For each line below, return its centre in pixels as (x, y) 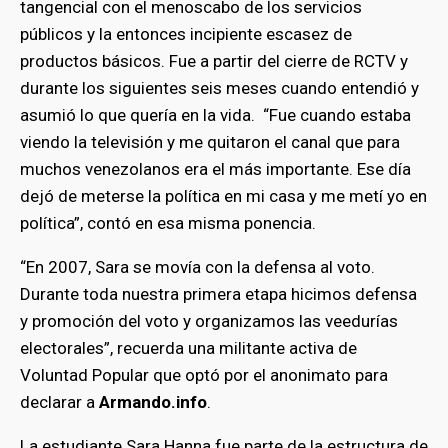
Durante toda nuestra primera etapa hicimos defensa (218, 293)
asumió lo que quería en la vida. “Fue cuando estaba (215, 114)
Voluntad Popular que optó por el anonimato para (204, 374)
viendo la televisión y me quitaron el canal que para (210, 141)
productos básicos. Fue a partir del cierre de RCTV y (214, 60)
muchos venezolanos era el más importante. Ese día (215, 168)
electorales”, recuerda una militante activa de (188, 347)
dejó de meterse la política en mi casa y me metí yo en (223, 195)
